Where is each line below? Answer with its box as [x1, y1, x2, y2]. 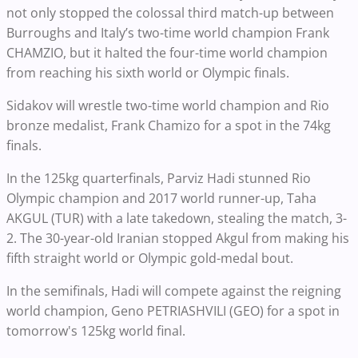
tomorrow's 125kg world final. [6, 322, 185, 340]
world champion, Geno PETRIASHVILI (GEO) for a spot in [6, 302, 340, 320]
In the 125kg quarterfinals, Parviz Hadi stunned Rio [6, 169, 311, 188]
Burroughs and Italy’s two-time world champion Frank [6, 24, 329, 42]
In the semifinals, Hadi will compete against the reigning [6, 282, 341, 300]
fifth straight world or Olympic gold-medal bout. [6, 249, 293, 268]
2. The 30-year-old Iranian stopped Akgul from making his [6, 229, 349, 248]
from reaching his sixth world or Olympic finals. [6, 64, 292, 82]
